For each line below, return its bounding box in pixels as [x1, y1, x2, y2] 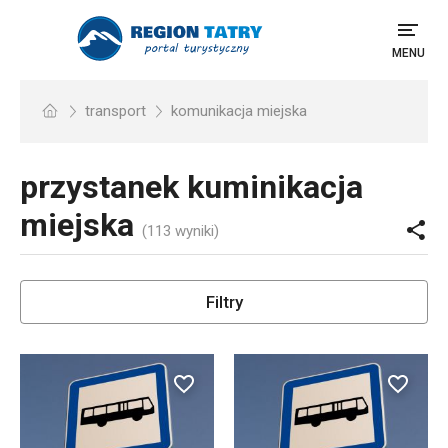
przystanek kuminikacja [20, 168, 363, 206]
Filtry [205, 292, 243, 312]
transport [85, 102, 146, 120]
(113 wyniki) [142, 222, 219, 240]
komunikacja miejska [171, 102, 307, 120]
